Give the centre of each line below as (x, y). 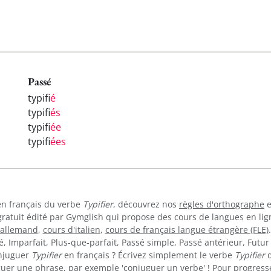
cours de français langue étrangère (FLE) (187, 229)
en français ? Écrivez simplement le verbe (148, 255)
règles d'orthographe (222, 204)
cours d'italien (71, 229)
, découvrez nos (146, 204)
